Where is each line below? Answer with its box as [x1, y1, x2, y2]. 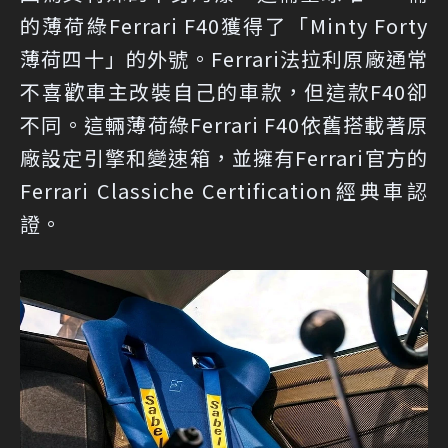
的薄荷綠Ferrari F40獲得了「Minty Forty [20, 10, 428, 40]
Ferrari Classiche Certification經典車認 [20, 175, 428, 205]
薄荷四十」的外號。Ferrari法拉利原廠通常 [20, 43, 428, 73]
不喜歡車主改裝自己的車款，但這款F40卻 [20, 76, 428, 106]
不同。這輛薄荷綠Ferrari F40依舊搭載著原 [20, 109, 428, 139]
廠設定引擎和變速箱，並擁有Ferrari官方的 [20, 142, 428, 172]
